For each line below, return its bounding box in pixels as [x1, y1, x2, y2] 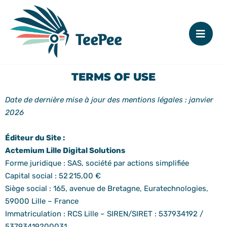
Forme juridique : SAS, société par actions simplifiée [5, 159, 189, 168]
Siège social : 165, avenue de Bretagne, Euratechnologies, [5, 184, 208, 194]
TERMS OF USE [71, 70, 156, 84]
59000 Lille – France [5, 197, 79, 206]
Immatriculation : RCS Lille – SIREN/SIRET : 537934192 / [5, 209, 203, 219]
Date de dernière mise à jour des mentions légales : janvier [5, 95, 213, 105]
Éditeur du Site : [5, 133, 65, 143]
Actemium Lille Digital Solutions [5, 146, 125, 156]
